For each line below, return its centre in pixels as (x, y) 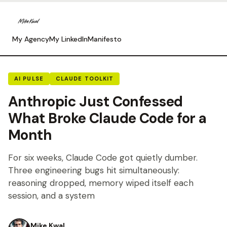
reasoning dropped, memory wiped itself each (101, 183)
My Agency (31, 39)
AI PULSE (29, 79)
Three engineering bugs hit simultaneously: (94, 170)
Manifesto (105, 39)
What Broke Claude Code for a (107, 118)
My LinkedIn (68, 39)
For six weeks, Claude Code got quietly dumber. (103, 158)
